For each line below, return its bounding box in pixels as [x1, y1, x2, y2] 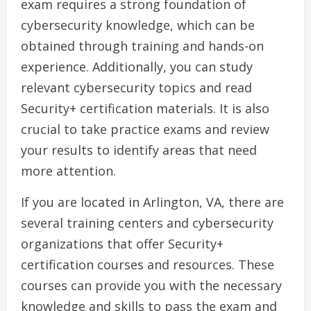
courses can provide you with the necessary [21, 277, 282, 294]
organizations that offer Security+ [21, 235, 224, 253]
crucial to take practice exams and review [21, 121, 269, 138]
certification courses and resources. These [21, 256, 274, 274]
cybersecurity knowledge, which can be [21, 17, 255, 34]
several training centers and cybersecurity [21, 215, 274, 232]
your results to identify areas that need [21, 142, 257, 159]
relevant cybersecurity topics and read [21, 79, 252, 96]
